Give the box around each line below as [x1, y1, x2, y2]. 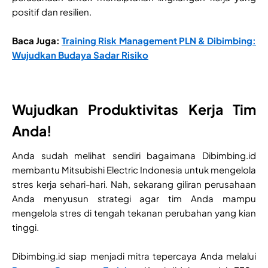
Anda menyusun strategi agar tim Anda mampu [12, 193, 256, 205]
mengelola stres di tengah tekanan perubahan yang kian [12, 207, 256, 219]
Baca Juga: [12, 35, 62, 47]
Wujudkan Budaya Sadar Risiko [12, 49, 148, 61]
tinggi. [12, 221, 39, 233]
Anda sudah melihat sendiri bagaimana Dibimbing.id [12, 150, 256, 162]
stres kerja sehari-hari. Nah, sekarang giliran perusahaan [12, 178, 256, 190]
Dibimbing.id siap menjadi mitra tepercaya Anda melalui [12, 250, 256, 262]
